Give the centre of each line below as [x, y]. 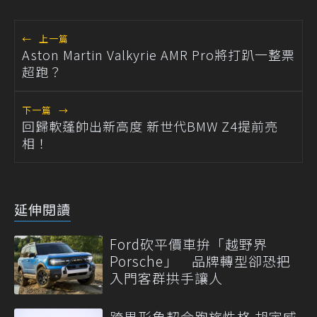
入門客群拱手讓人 [166, 278]
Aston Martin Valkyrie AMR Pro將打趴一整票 [158, 55]
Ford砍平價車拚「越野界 [189, 244]
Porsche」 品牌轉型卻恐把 [200, 261]
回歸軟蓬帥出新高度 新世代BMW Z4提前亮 [150, 126]
